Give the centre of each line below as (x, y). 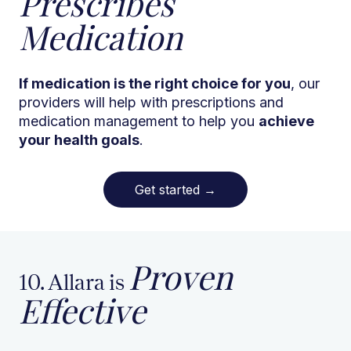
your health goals (79, 140)
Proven (181, 277)
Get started (169, 190)
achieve (286, 121)
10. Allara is (74, 282)
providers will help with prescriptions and (151, 103)
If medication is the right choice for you (155, 84)
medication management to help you (139, 121)
